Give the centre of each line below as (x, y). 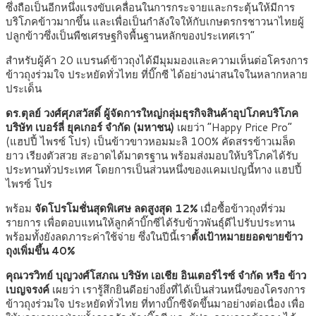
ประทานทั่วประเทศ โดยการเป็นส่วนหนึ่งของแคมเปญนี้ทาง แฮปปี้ (154, 170)
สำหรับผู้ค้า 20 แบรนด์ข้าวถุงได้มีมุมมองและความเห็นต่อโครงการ (157, 61)
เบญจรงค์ (29, 290)
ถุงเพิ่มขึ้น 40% (40, 251)
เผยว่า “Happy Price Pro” (233, 128)
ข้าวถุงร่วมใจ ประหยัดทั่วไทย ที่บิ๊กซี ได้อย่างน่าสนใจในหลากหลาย (157, 75)
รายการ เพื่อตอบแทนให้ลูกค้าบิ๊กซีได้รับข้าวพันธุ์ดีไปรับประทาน (150, 223)
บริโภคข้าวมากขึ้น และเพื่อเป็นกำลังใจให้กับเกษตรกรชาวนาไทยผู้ (155, 22)
